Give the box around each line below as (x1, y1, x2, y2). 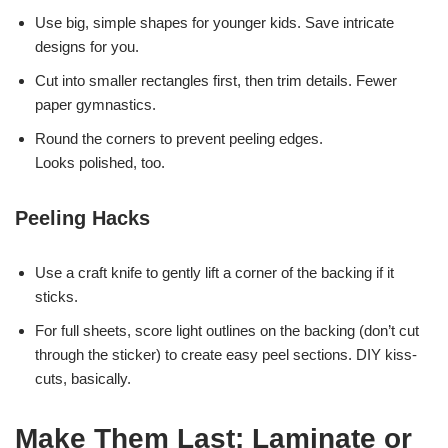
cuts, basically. (35, 369, 131, 387)
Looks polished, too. (35, 153, 165, 171)
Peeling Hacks (15, 206, 150, 229)
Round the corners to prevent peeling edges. (35, 129, 323, 147)
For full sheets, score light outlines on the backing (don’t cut (35, 321, 419, 339)
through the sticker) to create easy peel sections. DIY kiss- (35, 345, 417, 363)
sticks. (35, 287, 78, 305)
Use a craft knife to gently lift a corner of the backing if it (35, 263, 394, 281)
